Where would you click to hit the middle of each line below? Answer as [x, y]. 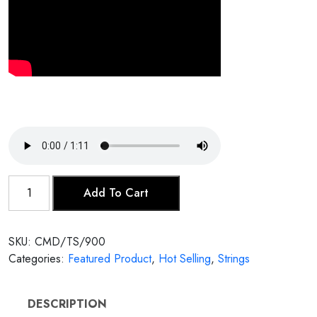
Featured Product [110, 259]
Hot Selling [185, 259]
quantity [26, 217]
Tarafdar [27, 183]
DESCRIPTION [67, 304]
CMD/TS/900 [70, 242]
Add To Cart [116, 193]
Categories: [38, 259]
